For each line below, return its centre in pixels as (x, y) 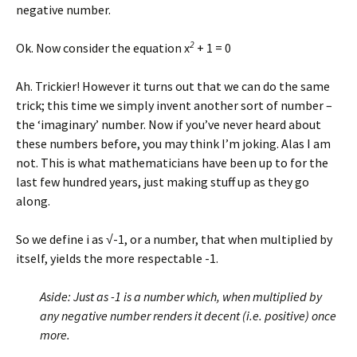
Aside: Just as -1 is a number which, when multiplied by (181, 296)
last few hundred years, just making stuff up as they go (163, 182)
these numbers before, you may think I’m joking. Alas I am (173, 143)
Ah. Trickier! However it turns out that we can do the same (173, 86)
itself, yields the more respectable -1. (117, 258)
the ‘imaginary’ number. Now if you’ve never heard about (169, 124)
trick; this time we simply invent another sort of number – (174, 105)
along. (33, 201)
